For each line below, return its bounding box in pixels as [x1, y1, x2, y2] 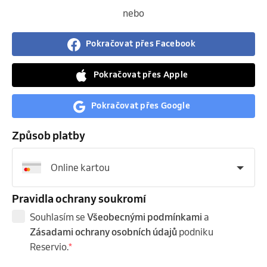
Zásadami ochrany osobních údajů [30, 225, 177, 238]
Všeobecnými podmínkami [87, 210, 202, 223]
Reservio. [30, 240, 69, 253]
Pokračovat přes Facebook [86, 38, 195, 49]
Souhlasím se [30, 210, 87, 223]
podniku [177, 225, 213, 238]
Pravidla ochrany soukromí [12, 191, 146, 206]
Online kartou [51, 161, 110, 173]
